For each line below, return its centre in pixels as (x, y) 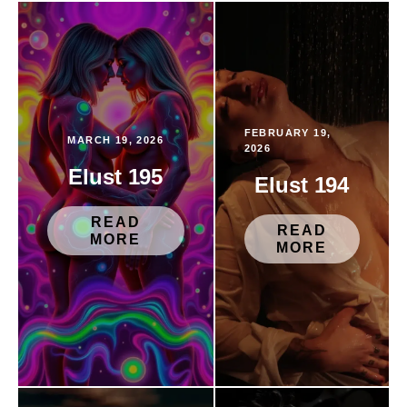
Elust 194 (302, 184)
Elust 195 (116, 177)
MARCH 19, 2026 (116, 140)
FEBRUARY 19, (288, 132)
